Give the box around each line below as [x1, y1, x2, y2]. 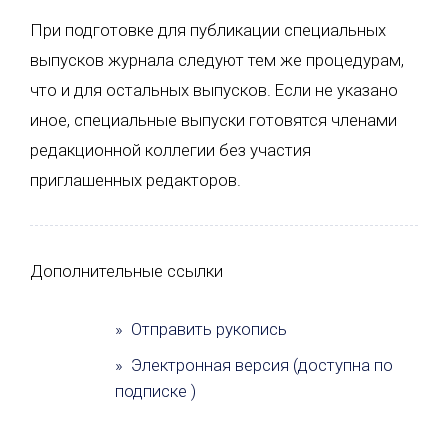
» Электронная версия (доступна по [115, 354, 394, 375]
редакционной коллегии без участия [30, 139, 311, 160]
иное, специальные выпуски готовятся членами [30, 109, 397, 130]
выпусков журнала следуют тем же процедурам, [30, 49, 404, 70]
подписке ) [115, 380, 197, 401]
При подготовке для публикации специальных [30, 19, 386, 40]
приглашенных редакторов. [30, 169, 241, 190]
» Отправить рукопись [115, 318, 288, 339]
